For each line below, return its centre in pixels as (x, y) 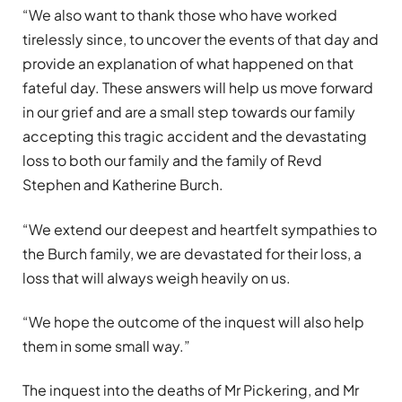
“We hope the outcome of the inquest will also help (193, 321)
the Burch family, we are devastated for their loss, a (192, 253)
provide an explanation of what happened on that (188, 64)
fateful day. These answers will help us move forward (198, 88)
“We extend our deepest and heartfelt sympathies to (200, 229)
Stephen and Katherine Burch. (123, 185)
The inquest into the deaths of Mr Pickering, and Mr (191, 390)
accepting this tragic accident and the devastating (195, 136)
